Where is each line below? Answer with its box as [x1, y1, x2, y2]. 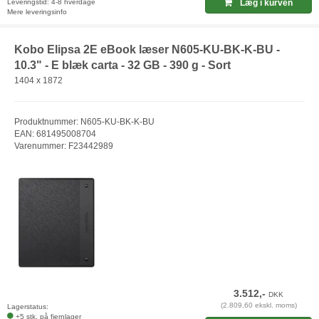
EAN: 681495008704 [14, 129, 96, 140]
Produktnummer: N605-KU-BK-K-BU [14, 117, 155, 127]
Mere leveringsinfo [7, 7, 67, 16]
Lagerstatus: [7, 302, 48, 310]
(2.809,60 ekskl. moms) [220, 300, 297, 309]
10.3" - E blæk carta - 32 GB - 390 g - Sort [14, 58, 231, 71]
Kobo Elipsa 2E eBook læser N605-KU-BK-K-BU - [14, 43, 280, 56]
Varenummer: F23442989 [14, 141, 113, 152]
